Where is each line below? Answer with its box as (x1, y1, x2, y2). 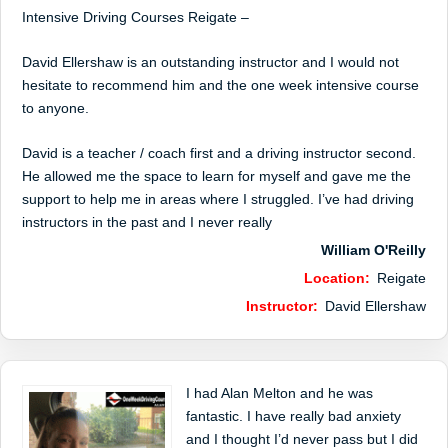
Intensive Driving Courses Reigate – (22, 9, 249, 25)
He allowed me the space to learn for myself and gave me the (22, 168, 411, 184)
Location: (304, 270, 371, 286)
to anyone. (22, 100, 89, 116)
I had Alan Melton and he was (185, 385, 373, 401)
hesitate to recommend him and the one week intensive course (22, 77, 419, 93)
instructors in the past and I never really (22, 214, 272, 230)
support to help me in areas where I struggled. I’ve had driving (22, 191, 414, 207)
